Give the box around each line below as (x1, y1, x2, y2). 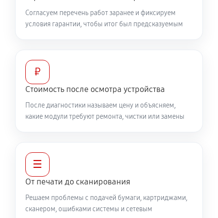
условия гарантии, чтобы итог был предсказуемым (25, 20, 183, 28)
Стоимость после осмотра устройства (25, 84, 165, 94)
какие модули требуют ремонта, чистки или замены (25, 112, 184, 121)
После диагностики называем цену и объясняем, (25, 101, 176, 109)
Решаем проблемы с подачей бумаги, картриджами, (25, 194, 187, 202)
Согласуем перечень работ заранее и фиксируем (25, 9, 176, 17)
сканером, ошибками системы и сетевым (25, 205, 152, 213)
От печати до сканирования (25, 177, 130, 187)
